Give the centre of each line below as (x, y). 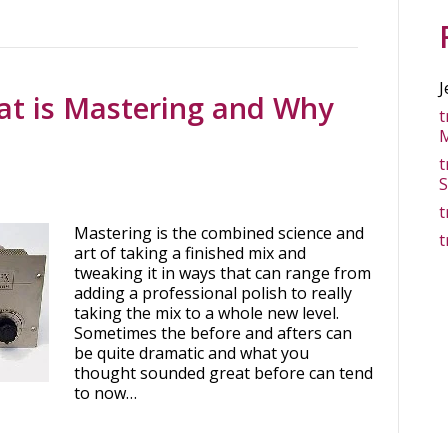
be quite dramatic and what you (191, 353)
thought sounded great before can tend (223, 373)
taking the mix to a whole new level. (206, 313)
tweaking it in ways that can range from (222, 273)
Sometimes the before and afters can (213, 333)
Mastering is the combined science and (219, 233)
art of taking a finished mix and (190, 253)
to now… (105, 393)
